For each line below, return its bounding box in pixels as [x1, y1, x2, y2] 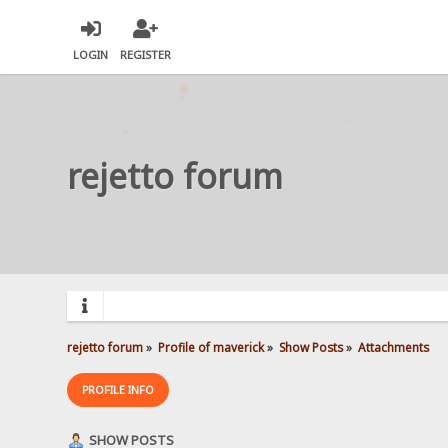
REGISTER [120, 47, 172, 63]
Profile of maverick [158, 338, 265, 355]
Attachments [357, 338, 429, 355]
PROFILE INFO [82, 381, 155, 397]
